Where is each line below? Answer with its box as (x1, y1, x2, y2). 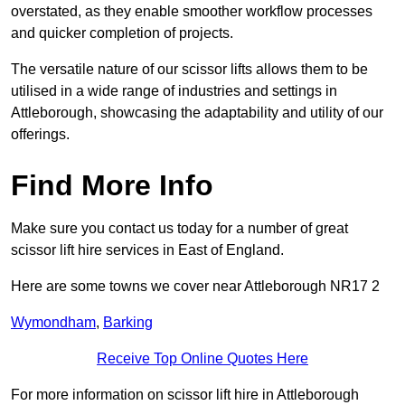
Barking (103, 315, 153, 331)
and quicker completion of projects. (11, 25, 233, 42)
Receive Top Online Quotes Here (97, 351, 308, 367)
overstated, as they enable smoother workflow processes (11, 4, 372, 20)
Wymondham (11, 315, 96, 331)
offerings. (11, 127, 70, 143)
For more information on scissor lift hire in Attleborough (11, 387, 359, 403)
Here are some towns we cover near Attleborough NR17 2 (11, 278, 380, 295)
